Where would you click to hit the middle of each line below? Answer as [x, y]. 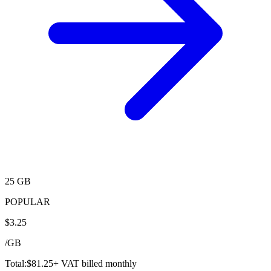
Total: [16, 264]
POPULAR [28, 202]
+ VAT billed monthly [95, 264]
